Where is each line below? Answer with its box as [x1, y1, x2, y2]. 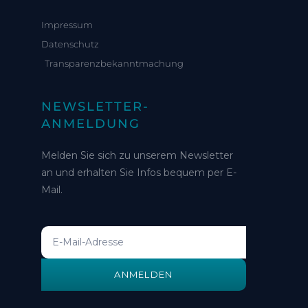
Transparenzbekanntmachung [45, 57, 184, 69]
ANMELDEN [114, 268, 173, 280]
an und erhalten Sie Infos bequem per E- [41, 166, 236, 179]
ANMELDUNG [41, 115, 140, 131]
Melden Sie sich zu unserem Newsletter [41, 148, 233, 162]
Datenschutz [41, 38, 99, 49]
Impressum [41, 19, 93, 30]
